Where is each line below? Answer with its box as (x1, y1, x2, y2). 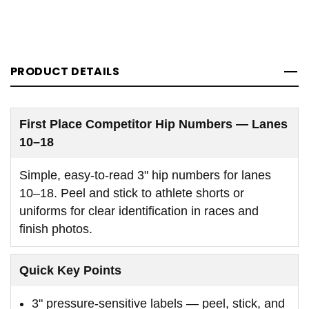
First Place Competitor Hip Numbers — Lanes (19, 117, 288, 131)
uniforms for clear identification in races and (19, 203, 259, 218)
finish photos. (19, 221, 92, 236)
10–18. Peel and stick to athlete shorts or (19, 186, 244, 200)
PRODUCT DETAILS (10, 63, 119, 79)
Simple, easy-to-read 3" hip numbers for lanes (19, 168, 271, 182)
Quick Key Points (19, 263, 121, 277)
